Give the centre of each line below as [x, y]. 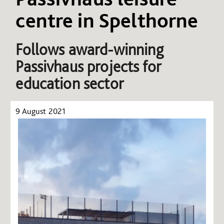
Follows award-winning [89, 49]
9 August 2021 [41, 111]
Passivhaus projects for [88, 66]
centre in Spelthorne [107, 20]
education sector [69, 83]
